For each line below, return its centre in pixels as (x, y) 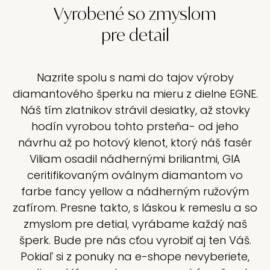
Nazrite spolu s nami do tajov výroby (135, 77)
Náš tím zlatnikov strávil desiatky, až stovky (135, 110)
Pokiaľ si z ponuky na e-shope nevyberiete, (135, 256)
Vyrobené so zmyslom (135, 14)
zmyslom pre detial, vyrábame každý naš (135, 224)
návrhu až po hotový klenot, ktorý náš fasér (135, 143)
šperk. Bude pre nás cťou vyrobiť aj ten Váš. (135, 240)
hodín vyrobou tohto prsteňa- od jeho (135, 126)
